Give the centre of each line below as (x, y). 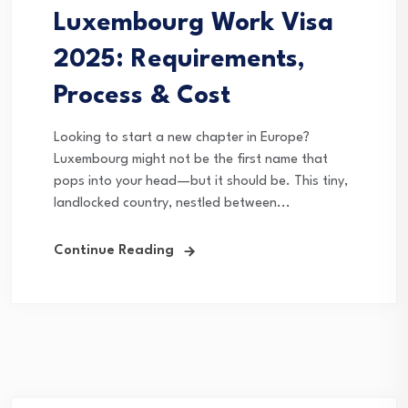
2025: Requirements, (179, 61)
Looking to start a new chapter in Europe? (182, 138)
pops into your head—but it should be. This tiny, (201, 182)
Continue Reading (114, 251)
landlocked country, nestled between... (172, 204)
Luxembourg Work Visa (194, 24)
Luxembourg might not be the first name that (191, 160)
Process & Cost (142, 97)
